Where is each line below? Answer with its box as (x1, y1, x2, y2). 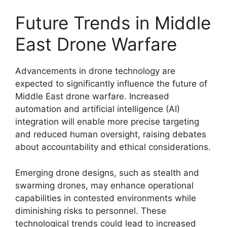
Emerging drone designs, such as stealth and (15, 167, 199, 178)
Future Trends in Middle (15, 12, 211, 33)
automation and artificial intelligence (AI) (15, 104, 180, 114)
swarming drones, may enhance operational (15, 180, 194, 191)
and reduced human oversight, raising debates (15, 129, 206, 139)
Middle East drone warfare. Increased (15, 91, 169, 101)
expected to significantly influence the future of (15, 79, 207, 89)
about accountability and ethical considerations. (15, 142, 211, 152)
